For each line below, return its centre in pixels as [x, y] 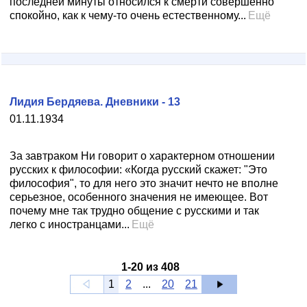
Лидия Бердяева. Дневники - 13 [95, 102]
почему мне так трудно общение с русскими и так [134, 211]
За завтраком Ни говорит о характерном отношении [142, 156]
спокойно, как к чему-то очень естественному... [128, 15]
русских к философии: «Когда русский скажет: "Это [138, 170]
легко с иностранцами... [70, 224]
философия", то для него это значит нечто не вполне [144, 183]
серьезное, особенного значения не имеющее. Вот [139, 197]
